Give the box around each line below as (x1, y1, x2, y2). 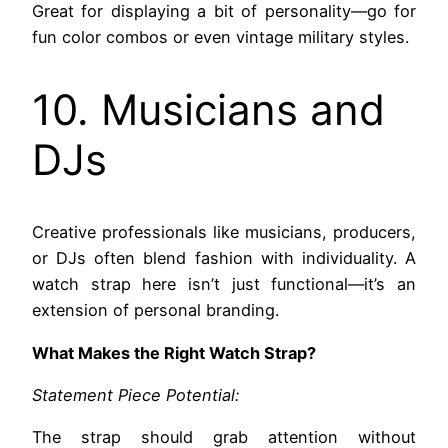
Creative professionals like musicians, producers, (32, 222, 416, 243)
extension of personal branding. (32, 300, 279, 321)
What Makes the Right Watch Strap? (32, 342, 316, 363)
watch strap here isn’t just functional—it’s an (32, 274, 416, 295)
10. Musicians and (32, 83, 385, 135)
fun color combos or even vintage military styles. (32, 26, 409, 47)
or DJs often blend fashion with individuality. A (32, 248, 416, 269)
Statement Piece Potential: (32, 384, 239, 405)
